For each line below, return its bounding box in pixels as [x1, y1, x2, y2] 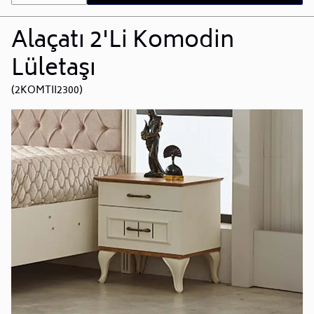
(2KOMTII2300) [11, 81, 83, 100]
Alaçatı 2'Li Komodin [11, 22, 234, 62]
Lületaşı [11, 50, 96, 90]
